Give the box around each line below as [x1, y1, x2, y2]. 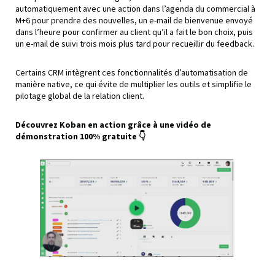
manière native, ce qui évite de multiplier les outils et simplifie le [15, 79, 252, 90]
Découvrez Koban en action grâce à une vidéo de [15, 119, 211, 131]
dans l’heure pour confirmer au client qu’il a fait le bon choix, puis [15, 26, 253, 38]
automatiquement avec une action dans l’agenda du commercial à [15, 3, 255, 15]
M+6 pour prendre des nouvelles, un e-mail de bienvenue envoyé [15, 15, 253, 26]
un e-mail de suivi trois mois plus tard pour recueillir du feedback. [15, 38, 254, 50]
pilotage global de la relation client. [15, 90, 144, 102]
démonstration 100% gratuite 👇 [15, 131, 145, 142]
